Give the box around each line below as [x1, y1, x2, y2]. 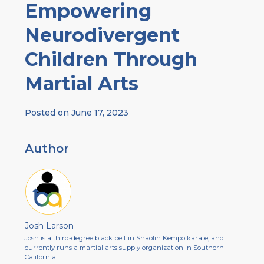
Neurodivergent [25, 23, 180, 47]
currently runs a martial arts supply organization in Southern [25, 243, 224, 252]
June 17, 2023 [71, 107, 128, 118]
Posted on [25, 107, 71, 118]
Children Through [25, 47, 197, 71]
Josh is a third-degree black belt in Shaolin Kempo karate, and [25, 233, 224, 242]
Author [25, 141, 69, 156]
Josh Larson [25, 220, 74, 231]
